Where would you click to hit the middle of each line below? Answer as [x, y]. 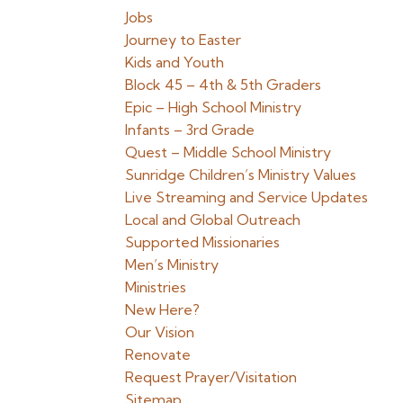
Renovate [158, 354]
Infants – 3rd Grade [190, 130]
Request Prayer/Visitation [211, 377]
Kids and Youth [175, 62]
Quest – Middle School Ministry [228, 152]
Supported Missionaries [203, 242]
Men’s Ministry [172, 264]
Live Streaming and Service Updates [247, 197]
